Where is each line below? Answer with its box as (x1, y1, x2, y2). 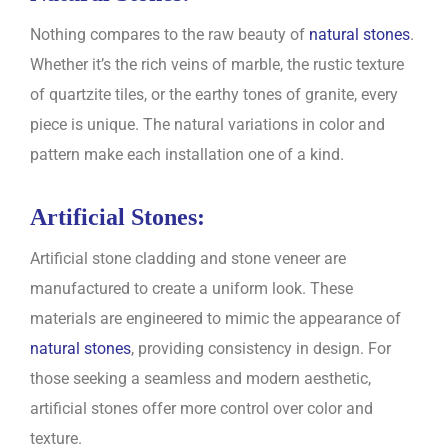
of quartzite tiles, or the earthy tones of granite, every (30, 85, 398, 105)
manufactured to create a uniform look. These (30, 279, 353, 299)
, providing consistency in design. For (131, 339, 391, 359)
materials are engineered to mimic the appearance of (30, 309, 401, 329)
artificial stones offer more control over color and (30, 399, 373, 419)
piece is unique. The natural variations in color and (30, 115, 385, 135)
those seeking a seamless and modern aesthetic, (30, 369, 371, 389)
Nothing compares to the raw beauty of (30, 25, 309, 45)
